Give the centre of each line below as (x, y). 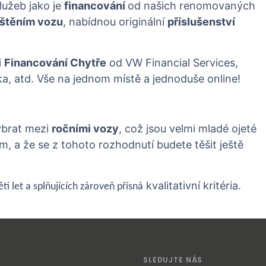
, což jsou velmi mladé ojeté (187, 129)
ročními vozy (85, 129)
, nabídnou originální (115, 22)
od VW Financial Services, (172, 63)
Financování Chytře (55, 63)
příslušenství (201, 22)
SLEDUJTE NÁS (173, 260)
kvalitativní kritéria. (192, 186)
